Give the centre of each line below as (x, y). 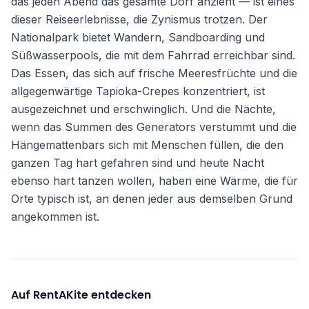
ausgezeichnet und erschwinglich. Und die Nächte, (143, 109)
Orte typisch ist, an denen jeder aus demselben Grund (152, 199)
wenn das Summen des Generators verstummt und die (154, 127)
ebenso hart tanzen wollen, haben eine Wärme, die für (154, 181)
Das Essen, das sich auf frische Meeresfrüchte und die (154, 73)
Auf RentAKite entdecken (81, 295)
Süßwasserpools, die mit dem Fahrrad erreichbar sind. (153, 55)
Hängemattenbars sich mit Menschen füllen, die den (147, 145)
